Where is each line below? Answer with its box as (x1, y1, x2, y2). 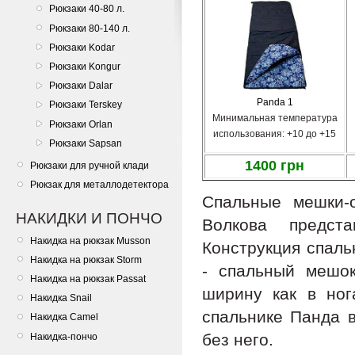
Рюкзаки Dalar (49, 80, 113, 92)
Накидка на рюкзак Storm (30, 254, 142, 265)
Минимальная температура (212, 112, 338, 124)
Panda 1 (256, 96, 293, 108)
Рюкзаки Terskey (49, 99, 122, 111)
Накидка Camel (30, 311, 98, 323)
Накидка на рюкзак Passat (30, 273, 146, 285)
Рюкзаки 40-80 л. (49, 3, 124, 15)
